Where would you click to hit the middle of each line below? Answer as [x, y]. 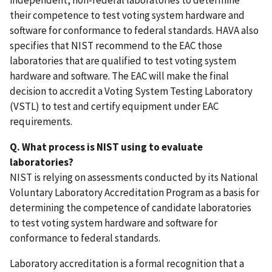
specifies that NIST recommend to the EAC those [116, 46]
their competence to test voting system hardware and [127, 15]
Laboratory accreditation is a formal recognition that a [127, 264]
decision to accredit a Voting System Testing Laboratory [131, 91]
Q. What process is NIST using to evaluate [106, 147]
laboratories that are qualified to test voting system [123, 61]
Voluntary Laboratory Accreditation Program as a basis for [134, 193]
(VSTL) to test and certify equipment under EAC [114, 107]
